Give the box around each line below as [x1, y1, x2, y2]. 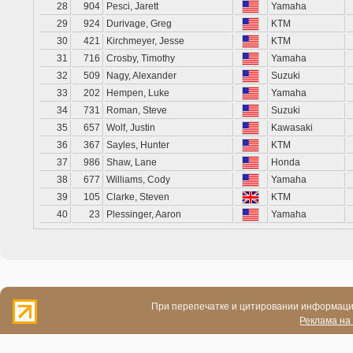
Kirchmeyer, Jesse [106, 35, 184, 46]
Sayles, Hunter [106, 139, 169, 150]
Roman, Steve [106, 105, 167, 116]
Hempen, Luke [106, 87, 169, 98]
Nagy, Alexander [106, 70, 176, 81]
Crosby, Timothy [106, 53, 175, 64]
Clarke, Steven [106, 191, 169, 203]
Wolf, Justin [106, 122, 155, 133]
